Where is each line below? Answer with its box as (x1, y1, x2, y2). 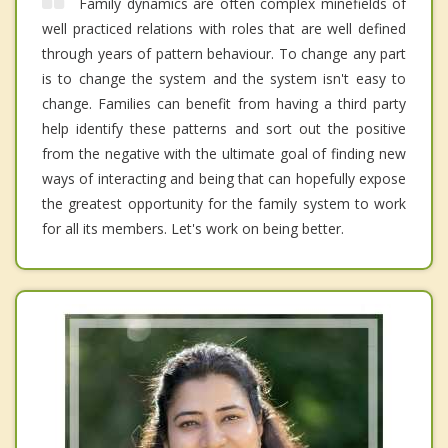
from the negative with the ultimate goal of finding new (42, 144, 406, 164)
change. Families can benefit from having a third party (42, 94, 406, 114)
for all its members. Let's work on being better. (42, 219, 344, 239)
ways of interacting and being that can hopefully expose (42, 169, 406, 189)
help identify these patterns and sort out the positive (42, 119, 406, 139)
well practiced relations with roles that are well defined (42, 19, 406, 39)
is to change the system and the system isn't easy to (42, 69, 406, 89)
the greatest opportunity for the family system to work (42, 194, 406, 214)
